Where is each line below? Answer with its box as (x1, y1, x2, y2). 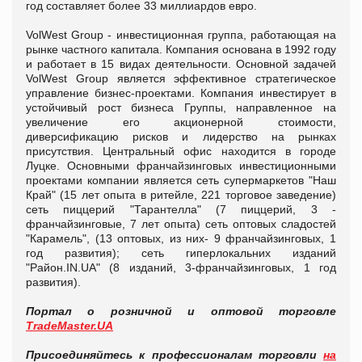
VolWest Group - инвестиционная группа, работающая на (26, 27, 336, 41)
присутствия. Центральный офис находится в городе (26, 144, 336, 158)
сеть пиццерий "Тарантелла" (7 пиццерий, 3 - (26, 202, 336, 216)
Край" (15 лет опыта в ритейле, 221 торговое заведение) (26, 187, 336, 201)
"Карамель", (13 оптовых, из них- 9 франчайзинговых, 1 (26, 231, 336, 245)
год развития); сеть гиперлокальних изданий (26, 246, 336, 259)
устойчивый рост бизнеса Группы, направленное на (26, 100, 336, 114)
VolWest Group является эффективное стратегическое (26, 71, 336, 85)
